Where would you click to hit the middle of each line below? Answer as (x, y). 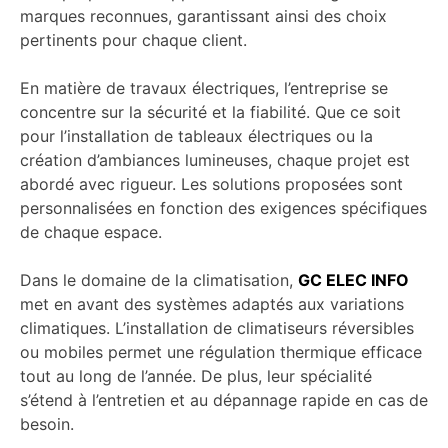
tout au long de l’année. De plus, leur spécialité (196, 376)
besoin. (47, 424)
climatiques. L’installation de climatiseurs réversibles (217, 328)
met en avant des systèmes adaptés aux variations (212, 304)
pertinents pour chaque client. (133, 40)
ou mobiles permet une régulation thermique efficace (221, 352)
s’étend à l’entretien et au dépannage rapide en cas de (224, 400)
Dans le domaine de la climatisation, (159, 280)
